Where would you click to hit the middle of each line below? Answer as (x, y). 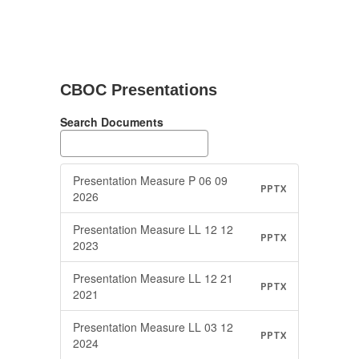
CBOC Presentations (139, 90)
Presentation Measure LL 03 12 (153, 327)
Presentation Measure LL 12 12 (153, 229)
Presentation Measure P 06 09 (150, 180)
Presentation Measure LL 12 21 (153, 278)
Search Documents (112, 122)
